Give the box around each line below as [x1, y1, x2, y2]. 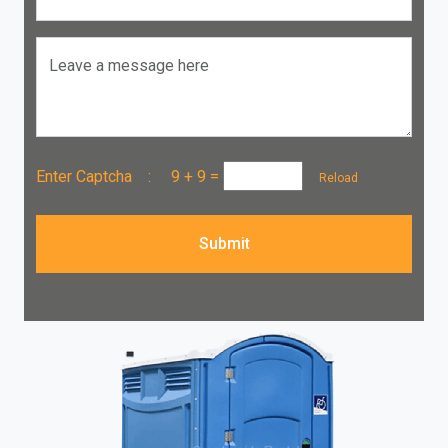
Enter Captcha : [36, 166, 171, 186]
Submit [198, 234, 250, 253]
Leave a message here [49, 56, 209, 75]
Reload [307, 170, 358, 185]
